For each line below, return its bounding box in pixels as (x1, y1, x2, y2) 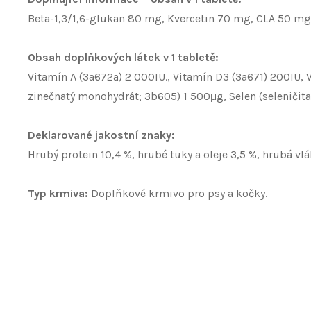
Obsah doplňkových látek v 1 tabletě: (28, 51, 219, 64)
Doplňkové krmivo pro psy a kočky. (88, 187, 267, 200)
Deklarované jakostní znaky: (28, 128, 175, 142)
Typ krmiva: (28, 187, 88, 200)
